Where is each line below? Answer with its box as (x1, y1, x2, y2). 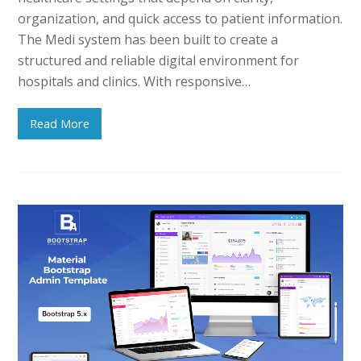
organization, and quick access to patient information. (18, 9, 343, 27)
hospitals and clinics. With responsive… (18, 72, 251, 90)
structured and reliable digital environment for (18, 51, 300, 69)
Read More (30, 115, 90, 132)
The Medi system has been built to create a (18, 30, 279, 48)
